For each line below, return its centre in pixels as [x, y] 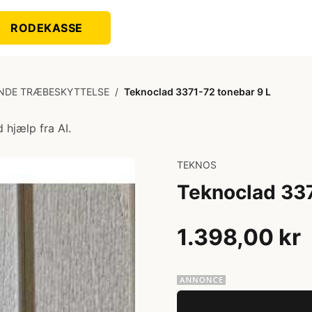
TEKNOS [197, 165]
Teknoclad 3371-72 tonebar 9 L [197, 92]
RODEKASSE [47, 28]
